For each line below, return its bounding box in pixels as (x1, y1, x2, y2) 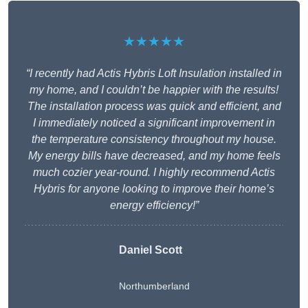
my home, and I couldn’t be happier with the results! (30, 84, 278, 96)
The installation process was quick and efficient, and (27, 100, 281, 113)
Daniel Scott (118, 244, 182, 256)
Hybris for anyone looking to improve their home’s (34, 183, 274, 195)
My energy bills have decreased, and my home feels (27, 150, 280, 162)
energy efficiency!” (109, 199, 199, 212)
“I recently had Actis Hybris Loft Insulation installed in (26, 67, 282, 80)
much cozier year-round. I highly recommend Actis (33, 166, 275, 179)
